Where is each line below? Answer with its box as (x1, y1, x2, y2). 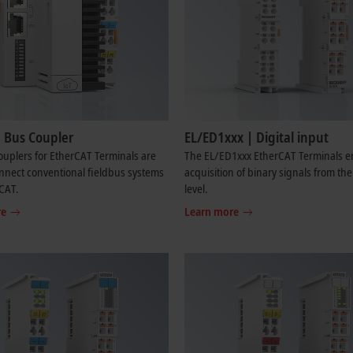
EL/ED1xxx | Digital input (184, 128, 329, 147)
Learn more (184, 203, 239, 219)
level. (184, 180, 208, 196)
